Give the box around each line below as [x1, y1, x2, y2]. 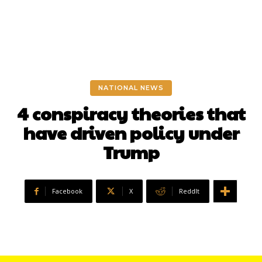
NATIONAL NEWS [98, 84, 164, 92]
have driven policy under [23, 120, 239, 145]
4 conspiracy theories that [16, 101, 246, 126]
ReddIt [179, 187, 199, 196]
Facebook [52, 187, 82, 196]
